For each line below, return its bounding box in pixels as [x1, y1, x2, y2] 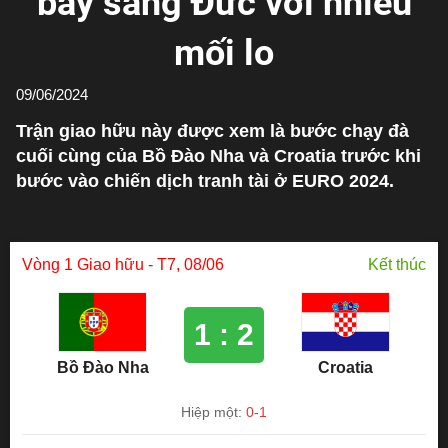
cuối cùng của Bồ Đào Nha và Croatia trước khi [16, 146, 421, 166]
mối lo [174, 32, 274, 74]
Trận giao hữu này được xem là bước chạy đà [16, 121, 409, 141]
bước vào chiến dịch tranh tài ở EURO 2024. [16, 171, 394, 191]
